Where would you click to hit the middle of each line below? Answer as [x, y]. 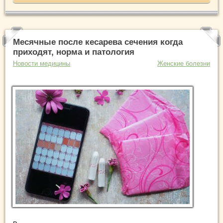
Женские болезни [184, 64]
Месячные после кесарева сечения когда [98, 42]
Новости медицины [42, 64]
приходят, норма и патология [74, 52]
